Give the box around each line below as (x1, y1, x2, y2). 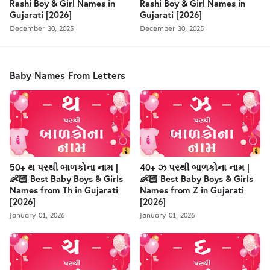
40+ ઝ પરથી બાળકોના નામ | (140, 160, 250, 173)
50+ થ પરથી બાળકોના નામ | (10, 160, 118, 173)
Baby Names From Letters (10, 68, 125, 81)
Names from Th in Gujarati (10, 183, 118, 196)
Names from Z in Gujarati (140, 183, 244, 196)
